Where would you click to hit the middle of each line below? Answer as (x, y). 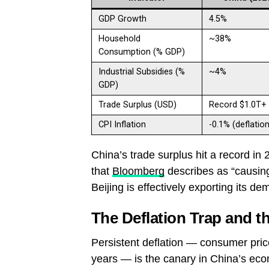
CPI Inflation (122, 124)
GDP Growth (123, 19)
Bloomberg (138, 171)
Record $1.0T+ (238, 104)
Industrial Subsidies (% (142, 71)
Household (120, 38)
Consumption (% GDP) (142, 52)
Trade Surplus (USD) (138, 104)
